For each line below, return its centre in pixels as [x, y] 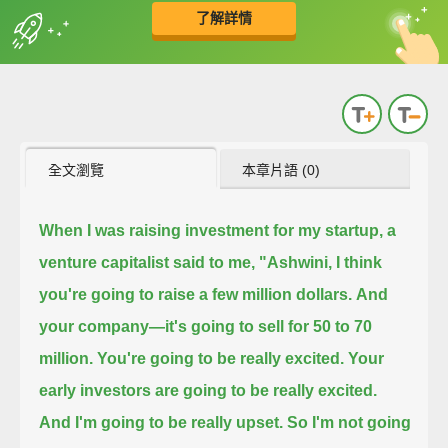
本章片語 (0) [281, 169]
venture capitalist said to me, [147, 262]
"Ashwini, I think [321, 262]
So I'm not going [349, 422]
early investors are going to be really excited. [208, 390]
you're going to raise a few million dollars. [196, 294]
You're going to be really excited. [221, 358]
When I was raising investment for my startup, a [218, 230]
